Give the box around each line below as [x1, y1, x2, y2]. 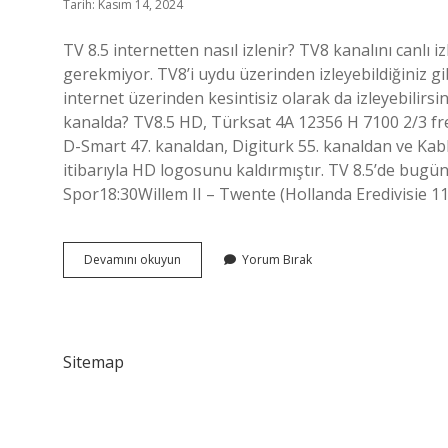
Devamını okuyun [84, 251, 181, 268]
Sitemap [63, 351, 124, 373]
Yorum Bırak [242, 251, 312, 268]
